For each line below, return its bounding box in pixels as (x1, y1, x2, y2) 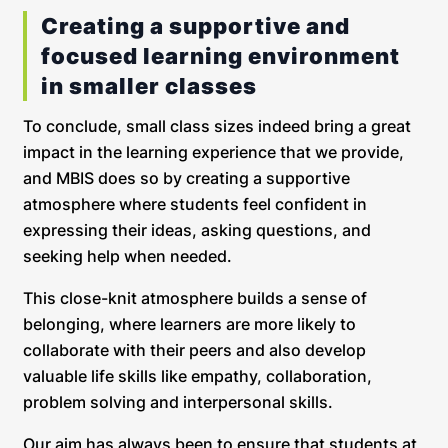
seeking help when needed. (23, 245, 232, 266)
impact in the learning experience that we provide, (23, 141, 404, 162)
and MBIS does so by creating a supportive (23, 167, 350, 188)
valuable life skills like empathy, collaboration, (23, 365, 372, 386)
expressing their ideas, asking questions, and (23, 219, 371, 240)
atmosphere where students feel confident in (23, 193, 367, 214)
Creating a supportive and (41, 12, 350, 39)
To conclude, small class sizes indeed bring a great (23, 115, 411, 136)
